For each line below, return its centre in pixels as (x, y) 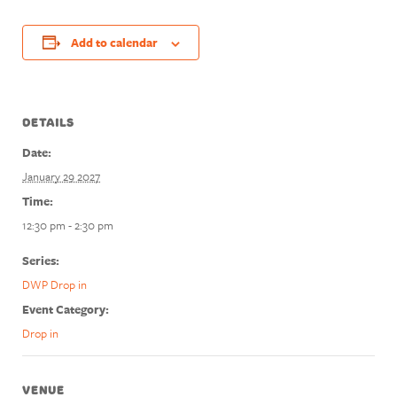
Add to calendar (114, 43)
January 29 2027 (61, 176)
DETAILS (48, 123)
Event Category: (66, 309)
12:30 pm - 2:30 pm (68, 225)
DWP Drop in (54, 284)
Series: (41, 261)
